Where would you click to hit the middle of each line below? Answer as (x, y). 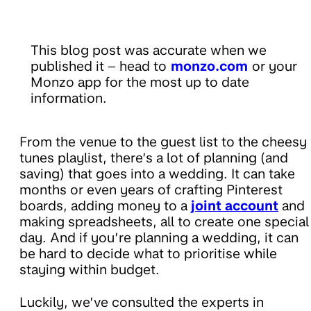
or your (275, 67)
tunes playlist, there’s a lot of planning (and (154, 158)
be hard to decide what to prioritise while (148, 254)
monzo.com (209, 67)
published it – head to (99, 67)
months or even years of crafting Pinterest (151, 190)
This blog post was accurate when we (149, 51)
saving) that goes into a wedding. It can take (157, 174)
